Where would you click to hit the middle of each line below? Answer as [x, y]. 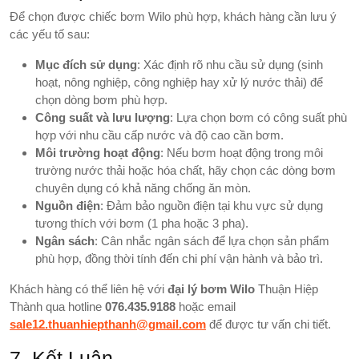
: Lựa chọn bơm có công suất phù [258, 117]
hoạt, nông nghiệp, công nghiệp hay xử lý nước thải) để [179, 82]
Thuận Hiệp [286, 288]
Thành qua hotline [57, 306]
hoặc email [206, 306]
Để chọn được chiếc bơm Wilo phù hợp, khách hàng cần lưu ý [173, 16]
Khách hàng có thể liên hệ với [89, 288]
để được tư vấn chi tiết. [268, 324]
